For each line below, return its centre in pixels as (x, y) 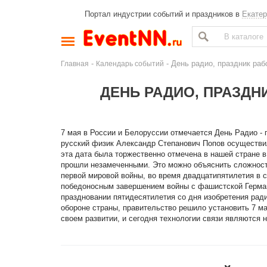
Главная (75, 63)
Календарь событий (130, 63)
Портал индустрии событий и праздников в (163, 14)
